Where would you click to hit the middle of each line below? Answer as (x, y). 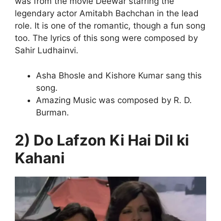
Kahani (40, 158)
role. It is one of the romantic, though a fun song (110, 26)
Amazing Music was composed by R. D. (114, 100)
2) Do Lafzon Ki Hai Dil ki (102, 140)
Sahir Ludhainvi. (47, 51)
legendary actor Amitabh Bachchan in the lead (107, 14)
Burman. (52, 112)
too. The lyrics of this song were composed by (106, 38)
